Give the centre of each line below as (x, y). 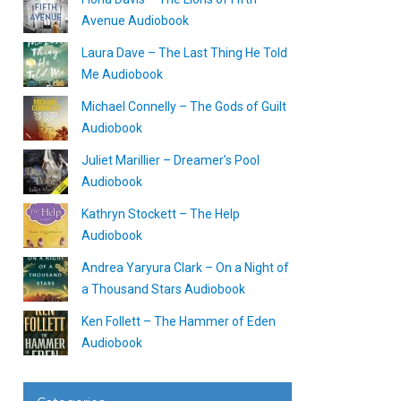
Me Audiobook (122, 74)
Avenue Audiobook (135, 21)
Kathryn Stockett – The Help (161, 214)
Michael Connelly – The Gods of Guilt (184, 107)
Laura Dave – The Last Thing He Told (184, 53)
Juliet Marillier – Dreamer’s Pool (171, 160)
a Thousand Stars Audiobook (163, 289)
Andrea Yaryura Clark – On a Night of (185, 268)
